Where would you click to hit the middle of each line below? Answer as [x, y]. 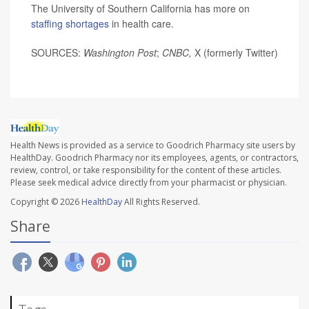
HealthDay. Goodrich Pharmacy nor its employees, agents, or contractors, [154, 157]
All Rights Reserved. [161, 201]
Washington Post [120, 52]
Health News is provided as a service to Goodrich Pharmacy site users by [153, 145]
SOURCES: [57, 52]
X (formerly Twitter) [236, 52]
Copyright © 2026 [46, 201]
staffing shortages [70, 23]
